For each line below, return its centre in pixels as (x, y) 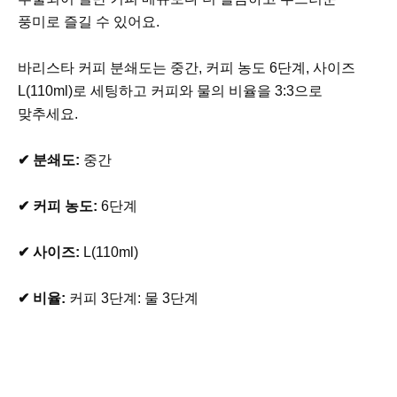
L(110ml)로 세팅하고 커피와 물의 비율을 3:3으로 (170, 90)
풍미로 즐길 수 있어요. (90, 21)
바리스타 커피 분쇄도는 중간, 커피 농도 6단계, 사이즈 (187, 67)
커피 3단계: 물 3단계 (134, 298)
